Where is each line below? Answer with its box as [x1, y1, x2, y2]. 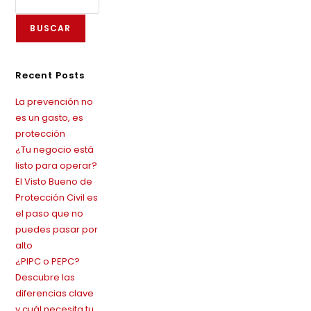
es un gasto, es [15, 111, 84, 125]
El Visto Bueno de [15, 175, 93, 189]
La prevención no [15, 95, 94, 109]
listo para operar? [15, 159, 98, 173]
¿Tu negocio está [15, 143, 94, 157]
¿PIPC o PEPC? [15, 255, 81, 269]
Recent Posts [15, 69, 85, 83]
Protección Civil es [15, 191, 99, 205]
